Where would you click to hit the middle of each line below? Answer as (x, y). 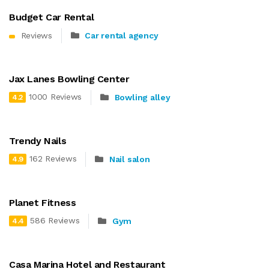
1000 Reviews (56, 97)
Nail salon (129, 159)
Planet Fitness (43, 202)
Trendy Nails (38, 141)
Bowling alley (142, 98)
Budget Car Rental (52, 17)
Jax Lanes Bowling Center (69, 79)
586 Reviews (55, 221)
